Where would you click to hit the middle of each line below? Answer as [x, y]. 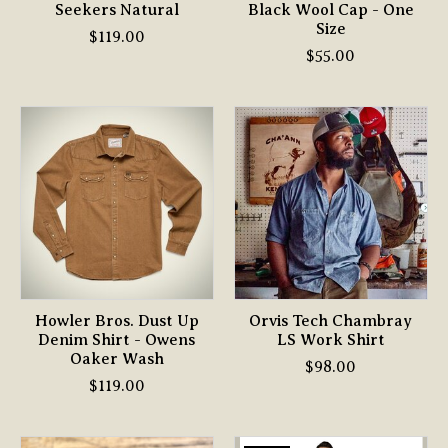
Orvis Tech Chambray [331, 320]
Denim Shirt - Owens [117, 339]
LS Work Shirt [330, 339]
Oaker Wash [116, 358]
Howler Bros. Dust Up [116, 320]
